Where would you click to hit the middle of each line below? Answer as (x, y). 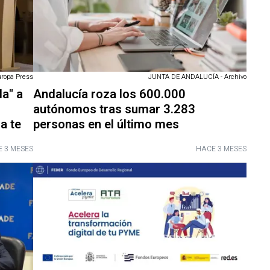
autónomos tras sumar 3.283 (114, 109)
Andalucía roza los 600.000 (109, 94)
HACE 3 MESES (221, 149)
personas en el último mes (106, 124)
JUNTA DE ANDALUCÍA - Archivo (198, 77)
